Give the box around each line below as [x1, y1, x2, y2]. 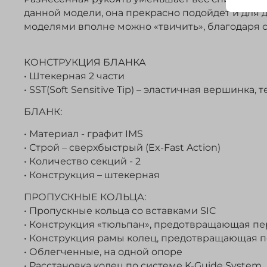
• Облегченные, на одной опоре [24, 246, 185, 257]
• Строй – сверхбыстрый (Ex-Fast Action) [24, 141, 221, 153]
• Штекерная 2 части [24, 70, 125, 82]
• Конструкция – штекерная [24, 169, 160, 181]
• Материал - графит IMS [24, 128, 143, 139]
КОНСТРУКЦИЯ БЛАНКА [24, 56, 146, 68]
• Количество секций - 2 [24, 155, 141, 167]
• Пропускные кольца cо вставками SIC [24, 204, 216, 216]
